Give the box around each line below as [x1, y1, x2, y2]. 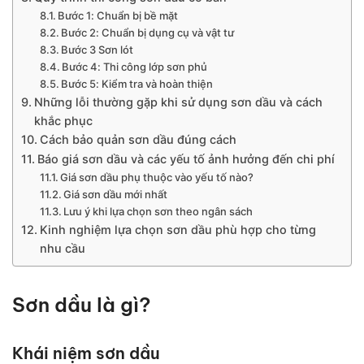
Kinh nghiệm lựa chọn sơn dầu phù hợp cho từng [39, 222, 316, 236]
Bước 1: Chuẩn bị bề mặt [58, 8, 179, 22]
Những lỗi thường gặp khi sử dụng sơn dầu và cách [33, 94, 323, 109]
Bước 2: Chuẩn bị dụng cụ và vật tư [61, 25, 235, 39]
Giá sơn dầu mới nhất [63, 187, 168, 201]
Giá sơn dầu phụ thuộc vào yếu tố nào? [60, 170, 254, 184]
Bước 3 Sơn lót [61, 42, 134, 56]
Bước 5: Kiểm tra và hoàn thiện [61, 76, 214, 90]
